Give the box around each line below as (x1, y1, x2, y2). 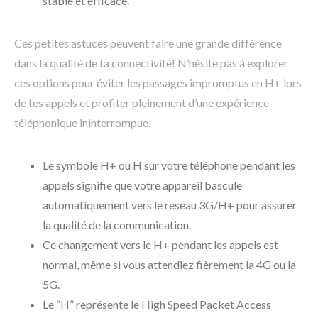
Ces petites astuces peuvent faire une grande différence (14, 36, 282, 50)
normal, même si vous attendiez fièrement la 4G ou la (43, 258, 296, 272)
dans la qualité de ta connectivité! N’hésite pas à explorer (14, 56, 288, 70)
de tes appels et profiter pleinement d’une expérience (14, 96, 269, 110)
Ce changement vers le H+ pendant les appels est (43, 238, 278, 252)
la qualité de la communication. (43, 218, 191, 232)
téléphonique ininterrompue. (14, 116, 150, 130)
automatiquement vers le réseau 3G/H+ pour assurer (43, 198, 297, 212)
